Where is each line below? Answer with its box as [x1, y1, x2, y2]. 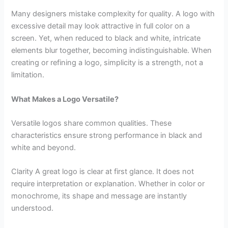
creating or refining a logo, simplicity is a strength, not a [11, 58, 204, 68]
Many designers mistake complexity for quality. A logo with [11, 9, 215, 19]
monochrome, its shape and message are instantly [11, 191, 187, 201]
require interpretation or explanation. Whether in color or [11, 179, 205, 189]
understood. [11, 204, 54, 213]
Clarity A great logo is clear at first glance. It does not [11, 167, 194, 177]
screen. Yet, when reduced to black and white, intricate [11, 34, 201, 43]
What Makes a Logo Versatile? [11, 94, 119, 104]
